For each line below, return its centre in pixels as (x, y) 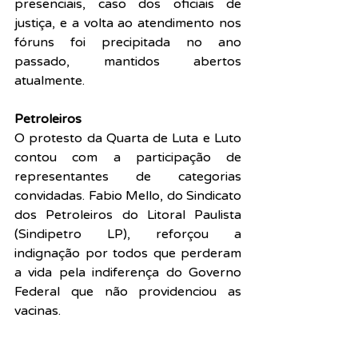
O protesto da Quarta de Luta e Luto (128, 138)
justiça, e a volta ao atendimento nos (128, 23)
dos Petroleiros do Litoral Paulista (128, 215)
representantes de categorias (128, 176)
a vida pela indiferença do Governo (128, 272)
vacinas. (39, 310)
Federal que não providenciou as (128, 291)
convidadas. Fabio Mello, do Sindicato (128, 195)
